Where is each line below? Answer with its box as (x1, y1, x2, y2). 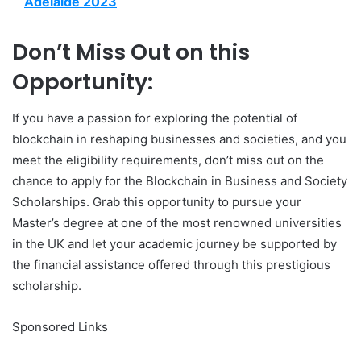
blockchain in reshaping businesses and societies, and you (12, 131, 346, 147)
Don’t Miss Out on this (12, 37, 250, 68)
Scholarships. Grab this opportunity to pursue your (12, 193, 301, 210)
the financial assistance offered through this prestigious (12, 256, 330, 272)
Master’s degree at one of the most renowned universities (12, 214, 342, 230)
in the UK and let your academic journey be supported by (12, 235, 337, 251)
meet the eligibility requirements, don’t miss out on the (12, 151, 324, 168)
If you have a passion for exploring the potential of (12, 110, 297, 126)
